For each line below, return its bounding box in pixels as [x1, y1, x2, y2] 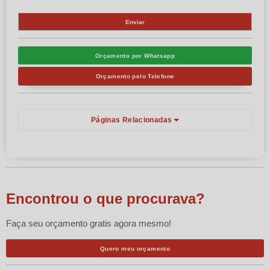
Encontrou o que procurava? [6, 190, 205, 207]
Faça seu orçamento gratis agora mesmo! [6, 218, 171, 228]
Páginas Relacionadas [91, 115, 174, 124]
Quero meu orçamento [99, 245, 171, 252]
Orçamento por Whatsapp [95, 52, 175, 59]
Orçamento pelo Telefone [95, 72, 175, 80]
